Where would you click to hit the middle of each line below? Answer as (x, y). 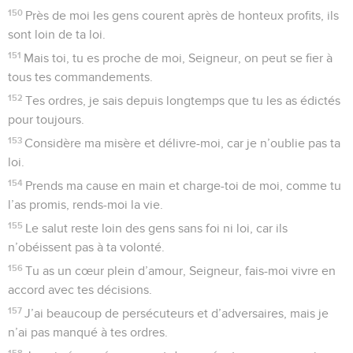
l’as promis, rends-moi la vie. (85, 204)
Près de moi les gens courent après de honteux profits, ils (182, 15)
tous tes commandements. (80, 77)
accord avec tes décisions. (80, 290)
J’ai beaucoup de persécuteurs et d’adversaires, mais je (177, 313)
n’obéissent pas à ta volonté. (86, 247)
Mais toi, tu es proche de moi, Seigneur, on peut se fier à (178, 58)
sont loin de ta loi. (57, 34)
